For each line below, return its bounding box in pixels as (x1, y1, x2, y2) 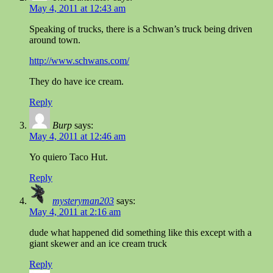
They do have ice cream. (29, 76, 124, 87)
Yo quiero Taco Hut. (29, 151, 108, 162)
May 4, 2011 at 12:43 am (29, 2, 126, 13)
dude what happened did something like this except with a (29, 227, 252, 238)
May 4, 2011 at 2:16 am (29, 206, 121, 217)
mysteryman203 (52, 195, 114, 206)
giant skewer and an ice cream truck (29, 238, 167, 249)
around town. (29, 34, 80, 45)
